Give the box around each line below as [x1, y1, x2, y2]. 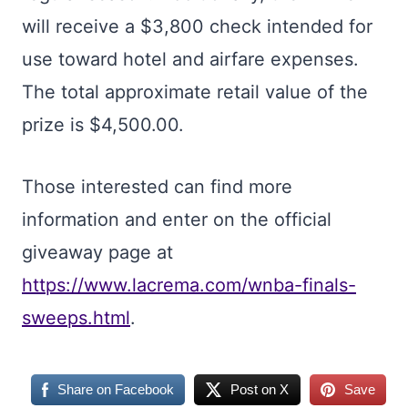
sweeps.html [22, 307, 130, 329]
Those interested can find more [22, 176, 292, 198]
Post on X [230, 382, 290, 397]
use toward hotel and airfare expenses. [22, 48, 359, 70]
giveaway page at [22, 241, 173, 263]
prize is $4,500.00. [22, 114, 184, 136]
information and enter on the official [22, 209, 331, 230]
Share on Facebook [57, 382, 175, 397]
